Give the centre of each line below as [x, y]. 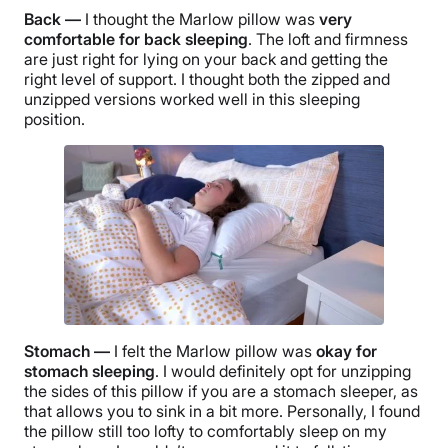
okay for [346, 350]
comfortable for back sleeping [136, 39]
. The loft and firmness [328, 39]
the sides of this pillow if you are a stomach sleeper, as [221, 390]
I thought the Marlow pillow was [202, 19]
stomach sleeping [89, 370]
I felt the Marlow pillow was [215, 350]
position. [54, 119]
